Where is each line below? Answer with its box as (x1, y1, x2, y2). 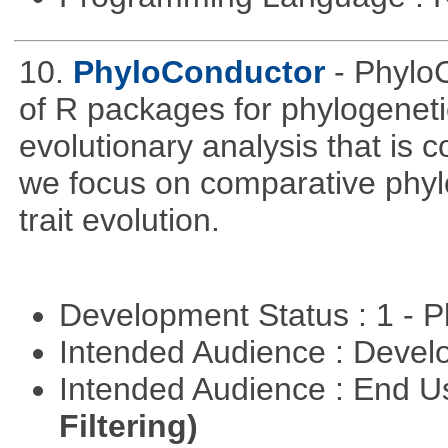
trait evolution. (18, 201, 220, 238)
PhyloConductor (72, 53, 325, 90)
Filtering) (58, 408, 198, 445)
